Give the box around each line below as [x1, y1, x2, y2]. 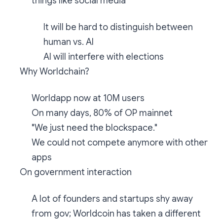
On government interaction [20, 167, 132, 178]
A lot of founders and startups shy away [32, 193, 193, 204]
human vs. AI [43, 37, 94, 47]
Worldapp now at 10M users [32, 93, 145, 104]
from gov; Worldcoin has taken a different [32, 208, 201, 219]
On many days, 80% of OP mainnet [32, 108, 173, 118]
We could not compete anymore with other [32, 137, 208, 148]
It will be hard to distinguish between [43, 22, 193, 33]
